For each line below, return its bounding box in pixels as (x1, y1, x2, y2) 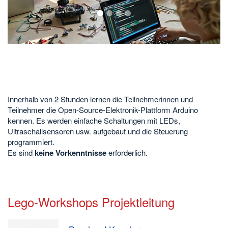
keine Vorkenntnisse (35, 147, 106, 158)
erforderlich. (106, 147, 148, 158)
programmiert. (8, 136, 54, 147)
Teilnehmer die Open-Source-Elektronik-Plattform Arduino (8, 104, 198, 115)
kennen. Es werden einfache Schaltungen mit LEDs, (8, 115, 180, 126)
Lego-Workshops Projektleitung (8, 193, 175, 211)
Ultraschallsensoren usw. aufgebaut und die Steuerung (8, 125, 188, 136)
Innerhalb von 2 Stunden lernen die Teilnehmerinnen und (8, 93, 193, 104)
